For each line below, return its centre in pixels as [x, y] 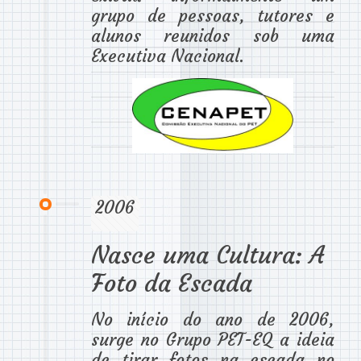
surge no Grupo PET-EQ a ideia [213, 340]
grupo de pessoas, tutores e [213, 15]
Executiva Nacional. [168, 56]
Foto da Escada [172, 284]
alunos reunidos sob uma [213, 35]
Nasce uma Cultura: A [207, 255]
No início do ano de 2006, [213, 320]
